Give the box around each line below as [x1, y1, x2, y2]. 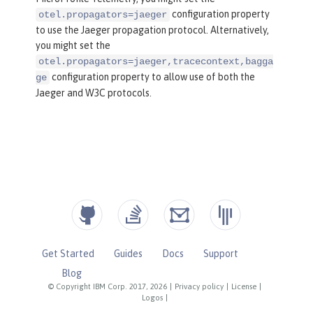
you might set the [36, 40, 110, 52]
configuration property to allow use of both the [50, 71, 255, 83]
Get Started [41, 248, 94, 260]
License [231, 282, 257, 291]
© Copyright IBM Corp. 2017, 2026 [48, 282, 168, 291]
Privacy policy [175, 282, 224, 291]
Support [203, 248, 238, 260]
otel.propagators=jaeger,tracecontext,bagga [38, 56, 273, 68]
